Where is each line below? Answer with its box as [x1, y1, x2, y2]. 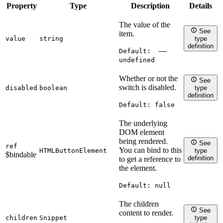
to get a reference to [119, 154, 181, 163]
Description [131, 1, 170, 10]
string [39, 34, 63, 42]
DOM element [119, 127, 164, 136]
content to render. [119, 208, 173, 217]
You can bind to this [119, 145, 182, 154]
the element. [119, 163, 157, 172]
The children [119, 199, 159, 208]
